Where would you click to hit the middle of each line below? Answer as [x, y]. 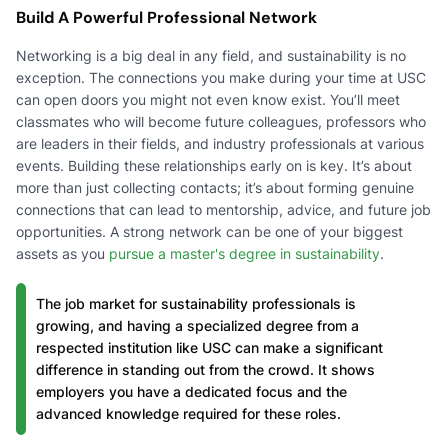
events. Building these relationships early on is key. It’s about [214, 165]
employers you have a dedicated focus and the [191, 391]
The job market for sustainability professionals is [196, 303]
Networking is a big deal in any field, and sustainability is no [211, 55]
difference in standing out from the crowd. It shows [205, 369]
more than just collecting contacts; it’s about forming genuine [215, 187]
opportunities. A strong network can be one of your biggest [209, 231]
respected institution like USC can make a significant [209, 347]
